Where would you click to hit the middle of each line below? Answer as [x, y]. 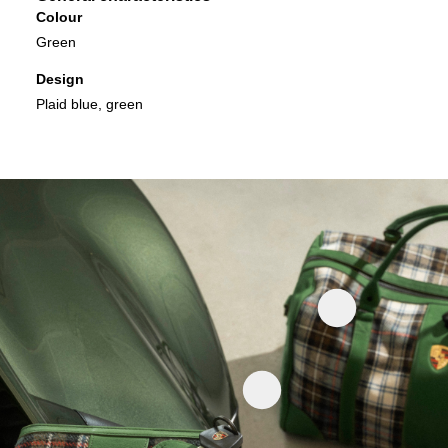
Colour [58, 17]
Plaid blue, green [89, 104]
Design [59, 79]
